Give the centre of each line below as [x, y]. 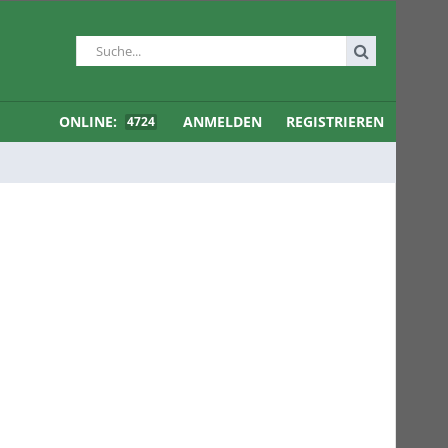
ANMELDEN [222, 121]
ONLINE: [90, 121]
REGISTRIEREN [335, 121]
